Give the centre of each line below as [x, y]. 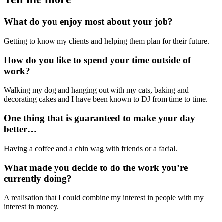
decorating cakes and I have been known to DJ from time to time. [106, 99]
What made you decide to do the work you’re [96, 167]
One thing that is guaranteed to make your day [100, 118]
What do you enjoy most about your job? [88, 22]
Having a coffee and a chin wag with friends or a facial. [91, 148]
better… [20, 129]
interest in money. [31, 207]
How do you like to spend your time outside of [97, 60]
